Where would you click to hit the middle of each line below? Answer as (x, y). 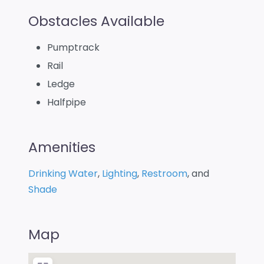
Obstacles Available (96, 21)
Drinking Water (63, 173)
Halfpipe (67, 102)
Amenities (62, 147)
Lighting (120, 173)
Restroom (164, 173)
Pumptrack (73, 47)
